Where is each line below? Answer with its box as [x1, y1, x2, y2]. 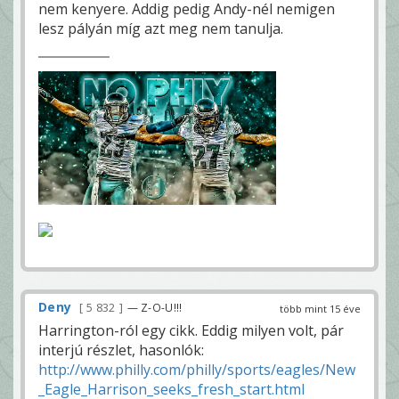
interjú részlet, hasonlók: [38, 339, 204, 360]
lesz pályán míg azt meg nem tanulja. [38, 18, 283, 38]
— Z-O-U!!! [126, 299, 183, 314]
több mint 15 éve [280, 301, 361, 315]
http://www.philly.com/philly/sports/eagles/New [38, 359, 355, 379]
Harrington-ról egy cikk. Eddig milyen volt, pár [38, 320, 344, 340]
